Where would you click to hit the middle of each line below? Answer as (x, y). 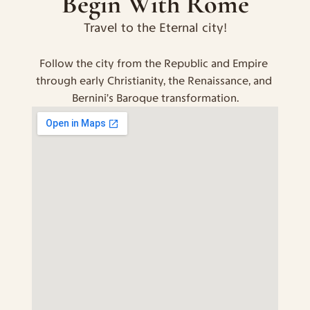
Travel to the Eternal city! (155, 28)
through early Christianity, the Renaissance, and (154, 81)
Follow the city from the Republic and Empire (154, 63)
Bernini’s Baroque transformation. (155, 98)
